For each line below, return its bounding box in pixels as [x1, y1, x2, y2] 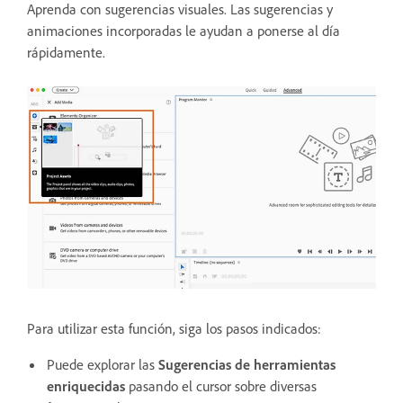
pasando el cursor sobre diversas [129, 376, 317, 395]
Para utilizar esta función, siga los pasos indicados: [27, 318, 321, 337]
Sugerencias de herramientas [158, 354, 336, 373]
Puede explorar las [47, 354, 158, 373]
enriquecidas [47, 376, 129, 395]
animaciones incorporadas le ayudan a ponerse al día [27, 21, 340, 40]
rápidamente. [27, 42, 105, 61]
